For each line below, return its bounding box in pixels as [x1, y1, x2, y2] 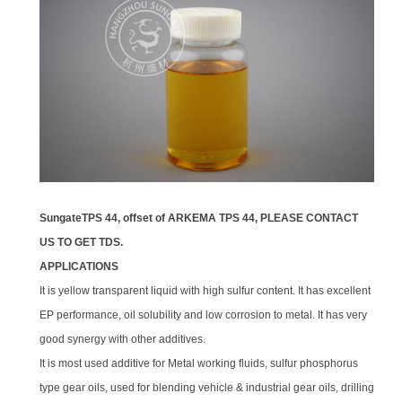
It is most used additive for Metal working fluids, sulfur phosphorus [39, 356, 359, 370]
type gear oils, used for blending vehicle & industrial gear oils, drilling [39, 380, 375, 394]
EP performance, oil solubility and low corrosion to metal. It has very [39, 308, 368, 321]
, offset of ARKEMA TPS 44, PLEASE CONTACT [118, 211, 359, 224]
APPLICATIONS [39, 259, 119, 273]
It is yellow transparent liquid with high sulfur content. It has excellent [39, 284, 371, 297]
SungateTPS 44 [39, 211, 118, 224]
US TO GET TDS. [39, 235, 124, 249]
